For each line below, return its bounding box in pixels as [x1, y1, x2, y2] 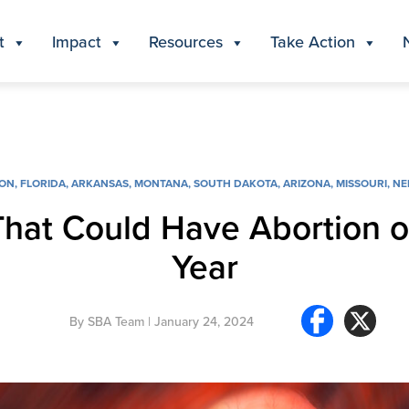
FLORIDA [20, 175, 66, 191]
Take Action [270, 29, 355, 53]
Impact [52, 29, 101, 53]
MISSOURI [336, 175, 387, 191]
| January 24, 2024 [144, 311, 254, 330]
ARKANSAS [71, 175, 129, 191]
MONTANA [134, 175, 188, 191]
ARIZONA [283, 175, 330, 191]
